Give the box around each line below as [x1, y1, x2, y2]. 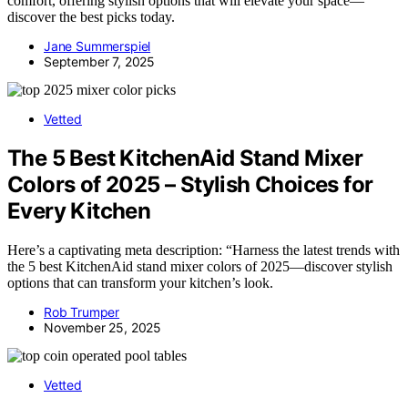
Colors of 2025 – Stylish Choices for [7, 171, 373, 199]
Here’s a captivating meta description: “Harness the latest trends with [7, 242, 400, 259]
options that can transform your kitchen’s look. [7, 275, 273, 291]
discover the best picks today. [7, 9, 175, 25]
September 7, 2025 [44, 54, 156, 70]
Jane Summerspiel [44, 38, 151, 55]
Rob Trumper [44, 304, 120, 321]
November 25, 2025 [44, 320, 162, 336]
